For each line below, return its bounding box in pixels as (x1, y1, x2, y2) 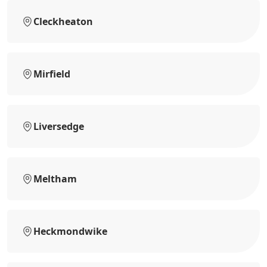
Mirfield (33, 67, 70, 80)
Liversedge (33, 119, 84, 133)
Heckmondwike (33, 224, 107, 238)
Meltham (33, 172, 77, 185)
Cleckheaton (33, 14, 93, 28)
